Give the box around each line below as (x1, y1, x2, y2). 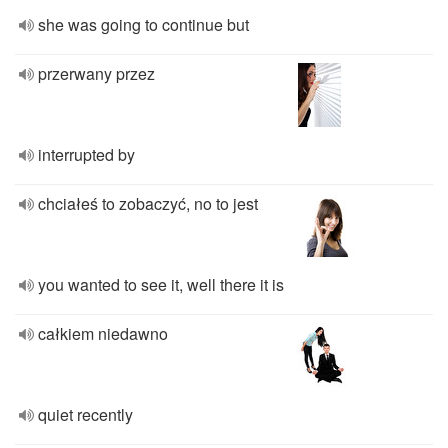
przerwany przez (38, 62, 155, 85)
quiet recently (38, 403, 133, 426)
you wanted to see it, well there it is (38, 273, 284, 296)
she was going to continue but (38, 13, 249, 36)
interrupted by (38, 143, 135, 166)
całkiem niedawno (38, 322, 168, 345)
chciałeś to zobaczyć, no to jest (38, 192, 258, 215)
